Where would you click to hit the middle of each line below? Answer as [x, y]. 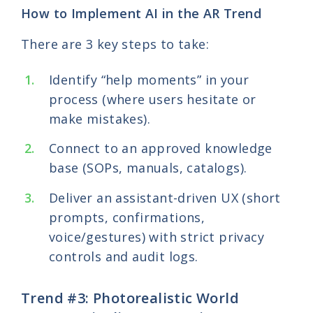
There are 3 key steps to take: [115, 44]
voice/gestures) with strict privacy [156, 236]
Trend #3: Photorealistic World [130, 298]
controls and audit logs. [124, 256]
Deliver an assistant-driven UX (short [165, 197]
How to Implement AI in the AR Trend [141, 13]
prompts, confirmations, [127, 217]
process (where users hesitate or [153, 99]
